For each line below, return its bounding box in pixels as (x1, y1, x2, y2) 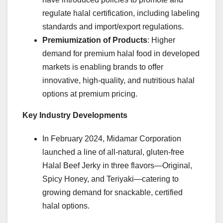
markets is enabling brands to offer (42, 62, 163, 71)
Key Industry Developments (22, 111, 127, 119)
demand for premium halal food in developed (42, 49, 200, 58)
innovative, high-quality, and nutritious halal (42, 76, 195, 85)
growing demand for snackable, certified (42, 188, 183, 197)
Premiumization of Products (42, 35, 147, 44)
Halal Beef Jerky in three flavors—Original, (42, 161, 192, 170)
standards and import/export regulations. (42, 22, 184, 31)
